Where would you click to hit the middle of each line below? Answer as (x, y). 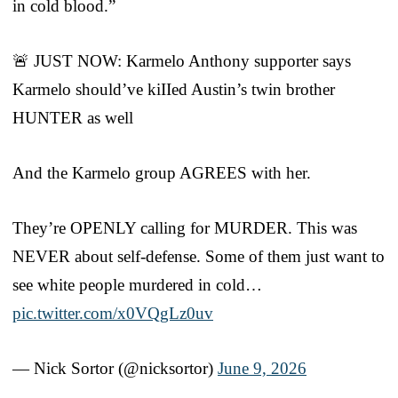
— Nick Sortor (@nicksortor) (115, 369)
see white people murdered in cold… (137, 285)
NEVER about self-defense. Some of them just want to (199, 257)
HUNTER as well (73, 118)
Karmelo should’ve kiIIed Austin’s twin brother (174, 90)
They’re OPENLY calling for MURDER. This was (185, 228)
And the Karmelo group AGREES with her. (162, 173)
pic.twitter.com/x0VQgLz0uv (113, 314)
